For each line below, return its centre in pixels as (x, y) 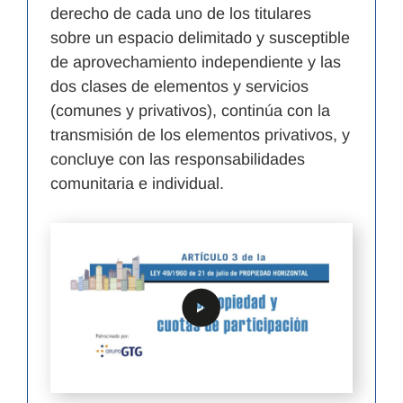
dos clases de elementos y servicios (179, 87)
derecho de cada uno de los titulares (181, 14)
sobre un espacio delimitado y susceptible (200, 38)
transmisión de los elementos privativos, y (200, 135)
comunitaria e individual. (137, 184)
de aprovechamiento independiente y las (196, 63)
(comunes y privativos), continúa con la (190, 111)
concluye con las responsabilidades (178, 160)
